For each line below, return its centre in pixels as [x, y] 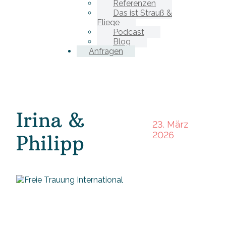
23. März [171, 125]
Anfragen [106, 51]
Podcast [129, 32]
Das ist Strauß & [143, 13]
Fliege [108, 22]
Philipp [50, 144]
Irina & [50, 120]
